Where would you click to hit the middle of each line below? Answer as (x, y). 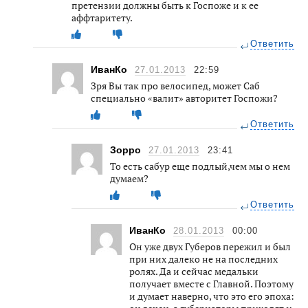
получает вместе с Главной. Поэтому (211, 283)
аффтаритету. (102, 17)
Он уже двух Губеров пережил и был (210, 246)
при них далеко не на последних (203, 258)
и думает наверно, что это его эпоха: (212, 296)
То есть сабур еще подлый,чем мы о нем (200, 166)
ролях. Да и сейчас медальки (194, 271)
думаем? (129, 178)
